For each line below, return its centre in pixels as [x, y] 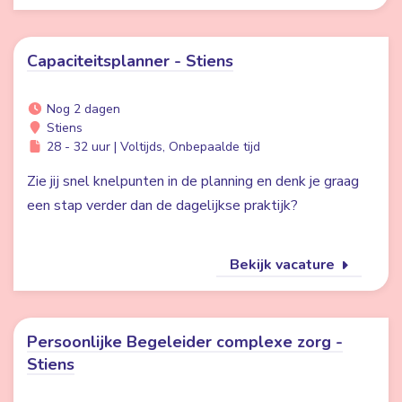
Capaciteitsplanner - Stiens [130, 61]
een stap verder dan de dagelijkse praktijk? [162, 205]
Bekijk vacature [284, 265]
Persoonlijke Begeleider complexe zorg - [185, 342]
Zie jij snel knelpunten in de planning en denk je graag [193, 181]
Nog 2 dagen [81, 109]
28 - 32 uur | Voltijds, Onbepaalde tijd [151, 147]
